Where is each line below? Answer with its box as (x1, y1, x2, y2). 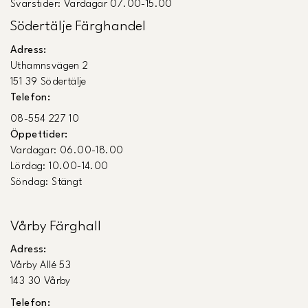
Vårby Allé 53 (10, 261, 71, 272)
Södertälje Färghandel (10, 20, 146, 34)
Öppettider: (10, 130, 68, 141)
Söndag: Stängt (10, 177, 82, 188)
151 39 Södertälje (10, 76, 87, 87)
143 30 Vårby (10, 276, 71, 287)
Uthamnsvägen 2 (10, 60, 89, 71)
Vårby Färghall (10, 219, 101, 234)
